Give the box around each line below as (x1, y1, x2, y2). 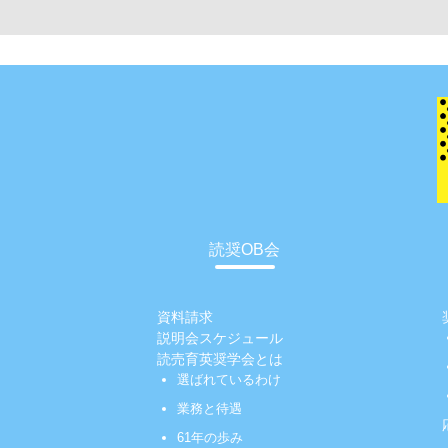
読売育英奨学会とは (157, 351, 283, 368)
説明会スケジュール (157, 330, 283, 347)
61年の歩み (177, 430, 243, 446)
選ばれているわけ (177, 372, 281, 388)
